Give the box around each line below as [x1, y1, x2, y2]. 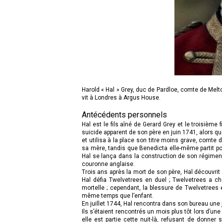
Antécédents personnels [82, 110, 167, 120]
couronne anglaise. [82, 161, 135, 168]
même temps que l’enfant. [82, 192, 154, 200]
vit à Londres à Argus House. [82, 94, 161, 102]
